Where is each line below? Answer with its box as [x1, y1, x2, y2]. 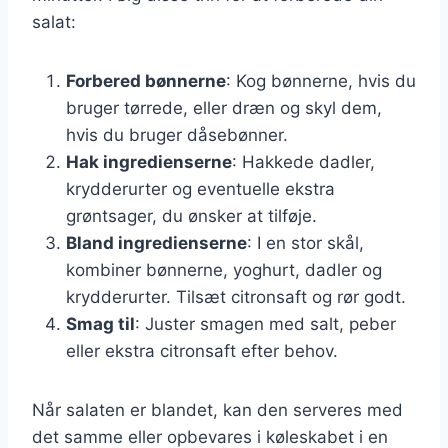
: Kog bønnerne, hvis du [226, 70, 416, 91]
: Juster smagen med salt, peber [135, 313, 396, 334]
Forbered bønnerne [66, 70, 226, 91]
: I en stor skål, [247, 232, 364, 253]
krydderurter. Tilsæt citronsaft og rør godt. [66, 286, 406, 307]
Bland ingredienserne [66, 232, 247, 253]
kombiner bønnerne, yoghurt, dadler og [66, 259, 382, 280]
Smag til [66, 313, 135, 334]
